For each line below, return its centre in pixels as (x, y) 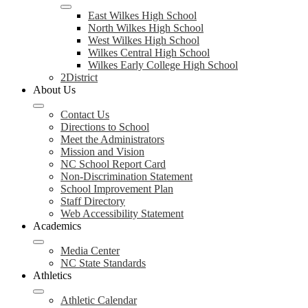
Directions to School (105, 127)
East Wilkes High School (142, 15)
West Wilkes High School (144, 40)
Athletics (52, 275)
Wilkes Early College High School (163, 65)
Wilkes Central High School (149, 53)
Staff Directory (93, 201)
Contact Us (85, 114)
